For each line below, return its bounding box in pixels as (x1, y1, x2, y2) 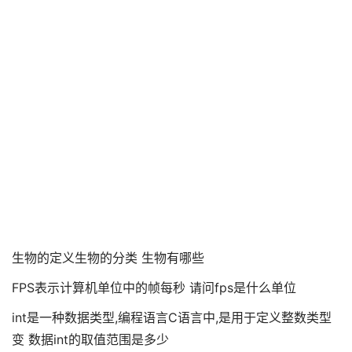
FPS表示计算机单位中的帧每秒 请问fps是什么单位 (12, 280, 296, 295)
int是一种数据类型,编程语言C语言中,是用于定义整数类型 (12, 310, 332, 325)
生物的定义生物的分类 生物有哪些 (12, 250, 204, 266)
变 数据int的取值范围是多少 (12, 332, 169, 347)
